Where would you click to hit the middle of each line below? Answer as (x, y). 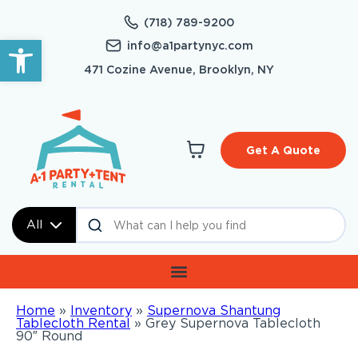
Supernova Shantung (214, 311)
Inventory (101, 311)
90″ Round (49, 336)
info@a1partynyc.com (190, 46)
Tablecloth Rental (73, 324)
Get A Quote (283, 151)
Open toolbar (53, 47)
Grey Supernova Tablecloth (233, 324)
